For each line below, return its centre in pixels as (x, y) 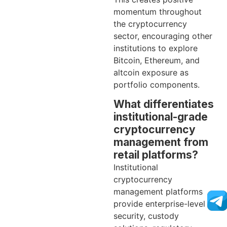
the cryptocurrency (150, 24)
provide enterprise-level (159, 203)
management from (161, 142)
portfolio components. (157, 84)
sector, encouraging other (163, 36)
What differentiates (164, 104)
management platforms (158, 191)
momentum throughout (158, 11)
